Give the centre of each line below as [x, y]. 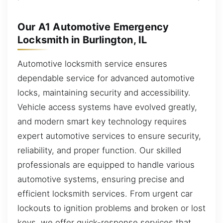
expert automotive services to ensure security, [109, 136]
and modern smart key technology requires [102, 122]
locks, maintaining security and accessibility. [104, 93]
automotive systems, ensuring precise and [101, 179]
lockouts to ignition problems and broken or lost [111, 208]
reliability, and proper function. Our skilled [99, 151]
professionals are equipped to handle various [106, 165]
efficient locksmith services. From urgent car [105, 194]
